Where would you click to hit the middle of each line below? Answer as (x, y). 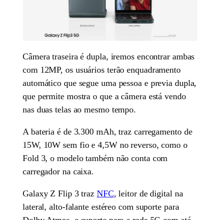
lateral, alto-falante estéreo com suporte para (101, 206)
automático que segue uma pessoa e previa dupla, (110, 83)
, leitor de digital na (148, 193)
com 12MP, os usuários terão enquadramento (102, 69)
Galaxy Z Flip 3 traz (60, 193)
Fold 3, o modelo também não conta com (95, 158)
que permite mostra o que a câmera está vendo (104, 96)
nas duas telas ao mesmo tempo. (80, 109)
